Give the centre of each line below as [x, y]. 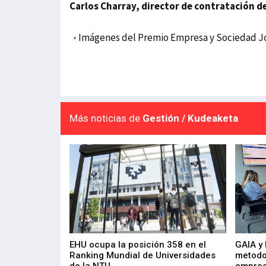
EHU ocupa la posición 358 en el [138, 245]
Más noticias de [106, 118]
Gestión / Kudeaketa [190, 118]
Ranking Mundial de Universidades [142, 256]
